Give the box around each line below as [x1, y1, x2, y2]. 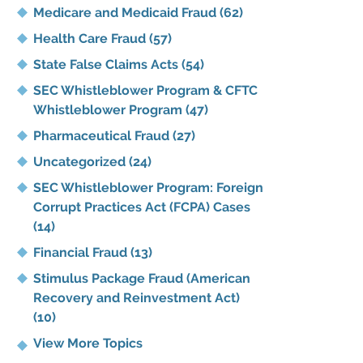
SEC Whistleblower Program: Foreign [33, 179, 263, 195]
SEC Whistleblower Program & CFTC [33, 82, 258, 98]
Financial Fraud [33, 244, 130, 260]
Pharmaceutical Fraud [33, 127, 173, 143]
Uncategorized [33, 153, 129, 169]
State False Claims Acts [33, 56, 181, 72]
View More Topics [33, 335, 143, 351]
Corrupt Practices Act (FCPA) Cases [33, 199, 250, 215]
